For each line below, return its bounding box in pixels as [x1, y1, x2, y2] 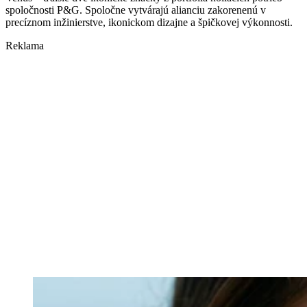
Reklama [5, 40, 44, 52]
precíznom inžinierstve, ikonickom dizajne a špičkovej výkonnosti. [5, 16, 293, 29]
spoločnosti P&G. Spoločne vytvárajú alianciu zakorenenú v [5, 4, 266, 16]
